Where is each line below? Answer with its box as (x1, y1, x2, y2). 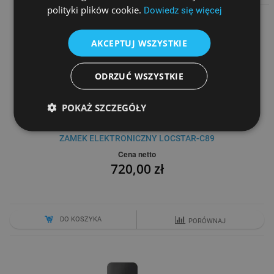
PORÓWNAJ (188, 217, 226, 226)
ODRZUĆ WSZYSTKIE (94, 70, 184, 81)
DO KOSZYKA (60, 215, 102, 224)
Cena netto (118, 149, 156, 160)
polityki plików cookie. (47, 3, 144, 15)
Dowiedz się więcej (144, 4, 223, 15)
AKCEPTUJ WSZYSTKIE (91, 37, 188, 48)
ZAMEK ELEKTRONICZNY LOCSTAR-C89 (59, 133, 215, 144)
